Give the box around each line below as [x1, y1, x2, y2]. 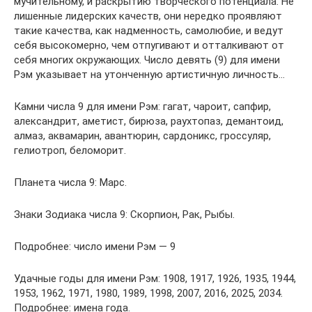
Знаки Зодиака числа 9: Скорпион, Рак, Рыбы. [14, 208, 235, 221]
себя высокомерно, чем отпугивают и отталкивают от [14, 39, 284, 52]
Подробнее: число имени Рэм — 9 [14, 240, 175, 253]
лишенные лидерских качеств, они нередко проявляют [14, 10, 282, 22]
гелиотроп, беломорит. [14, 144, 126, 157]
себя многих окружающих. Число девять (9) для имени [14, 54, 280, 66]
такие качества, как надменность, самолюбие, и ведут [14, 24, 283, 37]
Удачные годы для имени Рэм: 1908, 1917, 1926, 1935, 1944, [14, 272, 296, 285]
